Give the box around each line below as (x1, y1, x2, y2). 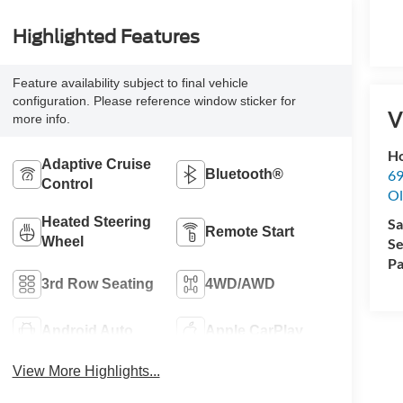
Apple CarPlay (205, 323, 304, 339)
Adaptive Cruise (40, 157, 151, 173)
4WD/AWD (205, 276, 276, 292)
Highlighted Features (12, 26, 200, 49)
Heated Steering (40, 214, 151, 230)
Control (40, 176, 93, 193)
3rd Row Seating (40, 276, 154, 292)
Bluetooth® (205, 166, 284, 183)
